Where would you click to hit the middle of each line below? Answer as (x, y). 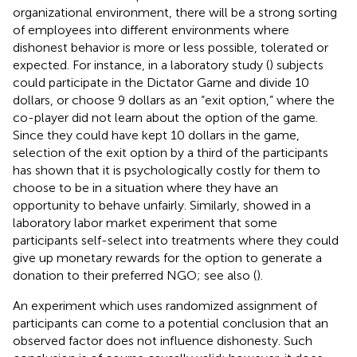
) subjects (296, 65)
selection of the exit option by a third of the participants (171, 152)
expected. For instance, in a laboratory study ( (141, 65)
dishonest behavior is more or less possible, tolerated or (171, 47)
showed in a (277, 205)
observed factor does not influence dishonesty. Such (163, 340)
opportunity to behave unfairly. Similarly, (128, 205)
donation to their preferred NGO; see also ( (135, 275)
